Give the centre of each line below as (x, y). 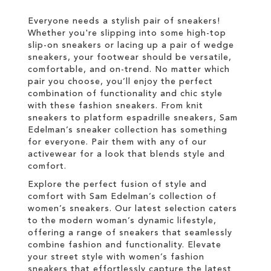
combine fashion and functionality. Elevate (125, 245)
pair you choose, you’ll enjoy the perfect (120, 82)
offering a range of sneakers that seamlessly (130, 233)
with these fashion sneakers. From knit (116, 106)
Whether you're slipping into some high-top (127, 33)
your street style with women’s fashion (116, 257)
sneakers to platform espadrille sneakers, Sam (133, 118)
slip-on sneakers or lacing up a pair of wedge (131, 45)
